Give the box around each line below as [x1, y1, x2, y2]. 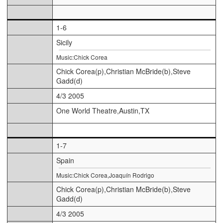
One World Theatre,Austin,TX [56, 106, 149, 116]
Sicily [56, 37, 72, 48]
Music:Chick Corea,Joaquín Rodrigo [56, 171, 154, 180]
